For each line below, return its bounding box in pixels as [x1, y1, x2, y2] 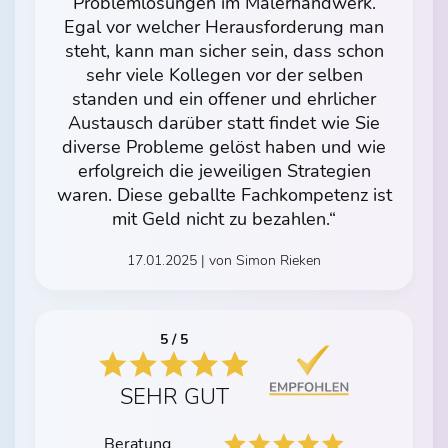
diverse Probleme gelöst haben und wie [62, 134, 386, 159]
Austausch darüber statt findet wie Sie [68, 110, 380, 135]
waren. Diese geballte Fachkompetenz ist [56, 182, 392, 207]
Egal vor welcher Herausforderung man [64, 14, 384, 39]
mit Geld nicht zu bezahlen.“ [112, 206, 336, 231]
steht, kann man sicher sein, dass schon [64, 38, 384, 63]
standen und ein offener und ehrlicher [72, 86, 376, 111]
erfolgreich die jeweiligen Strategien [77, 158, 371, 183]
